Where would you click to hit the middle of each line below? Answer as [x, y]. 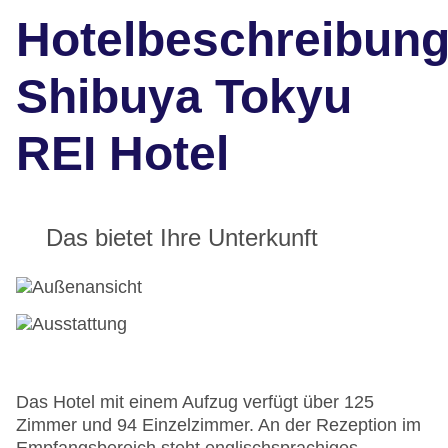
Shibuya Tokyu [184, 97]
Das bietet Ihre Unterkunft [182, 238]
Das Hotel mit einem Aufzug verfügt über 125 [195, 402]
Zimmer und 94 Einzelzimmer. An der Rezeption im [218, 425]
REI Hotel [122, 154]
